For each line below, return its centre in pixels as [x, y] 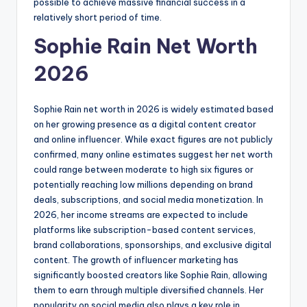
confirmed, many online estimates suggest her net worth [153, 155]
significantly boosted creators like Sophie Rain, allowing [150, 275]
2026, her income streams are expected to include [141, 215]
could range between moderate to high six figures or [144, 170]
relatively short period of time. [98, 17]
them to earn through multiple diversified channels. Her [149, 290]
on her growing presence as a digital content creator [145, 124]
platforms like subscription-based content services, [145, 230]
